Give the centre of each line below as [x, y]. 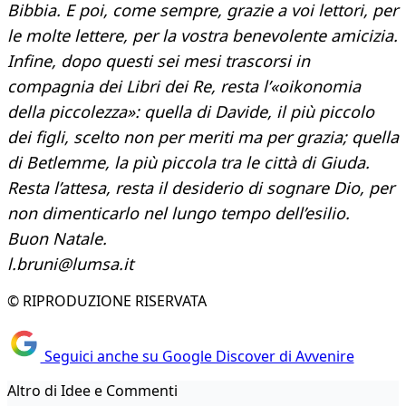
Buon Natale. [57, 239]
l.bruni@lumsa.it [70, 264]
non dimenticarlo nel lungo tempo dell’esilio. [179, 213]
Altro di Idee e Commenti [92, 390]
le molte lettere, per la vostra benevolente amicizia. [203, 36]
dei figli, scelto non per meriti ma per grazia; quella [203, 137]
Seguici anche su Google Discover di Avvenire [197, 356]
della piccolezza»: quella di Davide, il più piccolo [191, 112]
